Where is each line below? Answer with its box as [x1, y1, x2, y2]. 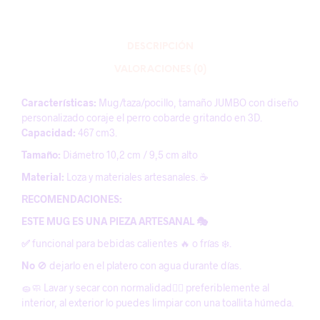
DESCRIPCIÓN [126, 41, 194, 51]
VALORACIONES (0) [114, 64, 206, 74]
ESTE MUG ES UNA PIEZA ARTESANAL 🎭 [21, 215, 208, 227]
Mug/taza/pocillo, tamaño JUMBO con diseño [96, 96, 299, 109]
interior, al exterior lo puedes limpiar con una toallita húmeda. [21, 296, 294, 309]
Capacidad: [21, 126, 78, 139]
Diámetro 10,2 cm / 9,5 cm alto [63, 149, 198, 161]
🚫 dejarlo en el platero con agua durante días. [35, 259, 241, 271]
